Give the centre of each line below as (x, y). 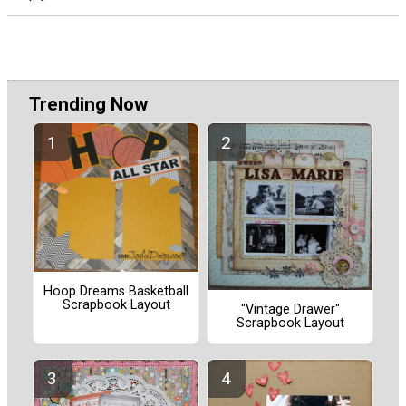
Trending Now (88, 104)
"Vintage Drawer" (290, 310)
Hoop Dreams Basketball (116, 292)
